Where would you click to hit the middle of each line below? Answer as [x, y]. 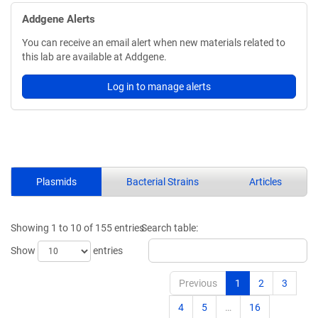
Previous [198, 283]
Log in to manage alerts [159, 87]
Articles [265, 182]
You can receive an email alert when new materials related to [154, 43]
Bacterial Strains [163, 182]
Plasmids [57, 182]
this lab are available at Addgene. [94, 57]
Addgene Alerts [59, 19]
